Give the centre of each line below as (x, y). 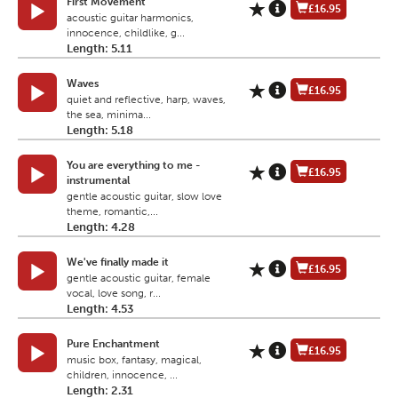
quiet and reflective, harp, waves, (146, 100)
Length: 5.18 (100, 131)
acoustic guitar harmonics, (130, 18)
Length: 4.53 (100, 309)
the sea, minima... (109, 115)
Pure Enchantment (113, 344)
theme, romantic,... (112, 212)
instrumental (98, 181)
